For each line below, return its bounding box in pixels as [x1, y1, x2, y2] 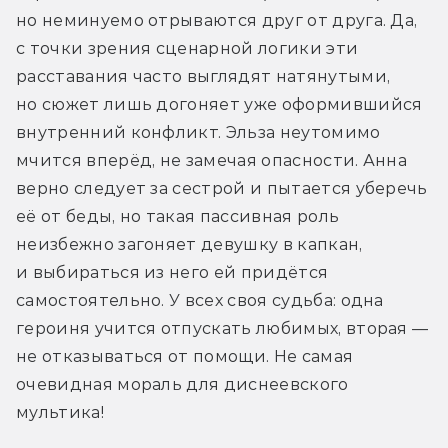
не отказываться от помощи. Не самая [16, 346, 354, 366]
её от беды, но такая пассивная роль [16, 206, 340, 226]
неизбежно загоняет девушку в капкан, [16, 234, 363, 254]
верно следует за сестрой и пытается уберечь [16, 178, 428, 198]
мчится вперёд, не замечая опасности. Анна [16, 150, 408, 170]
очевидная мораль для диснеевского [16, 374, 349, 394]
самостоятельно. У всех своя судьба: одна [16, 290, 384, 310]
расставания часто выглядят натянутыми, [16, 66, 391, 86]
